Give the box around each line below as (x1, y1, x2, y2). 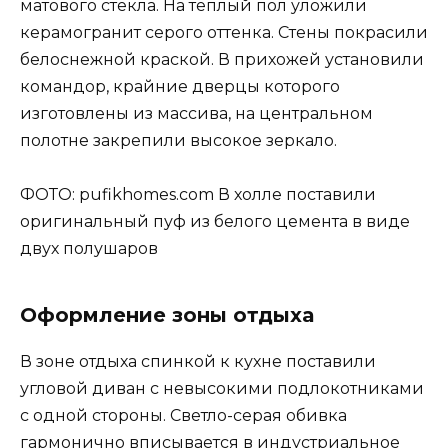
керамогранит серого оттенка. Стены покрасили (20, 23, 428, 43)
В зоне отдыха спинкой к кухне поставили (20, 352, 376, 372)
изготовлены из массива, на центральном (20, 104, 373, 124)
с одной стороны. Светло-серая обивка (20, 406, 347, 426)
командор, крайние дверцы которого (20, 77, 340, 97)
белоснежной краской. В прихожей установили (20, 50, 424, 70)
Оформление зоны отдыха (20, 303, 314, 328)
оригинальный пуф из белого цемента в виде (20, 212, 410, 232)
